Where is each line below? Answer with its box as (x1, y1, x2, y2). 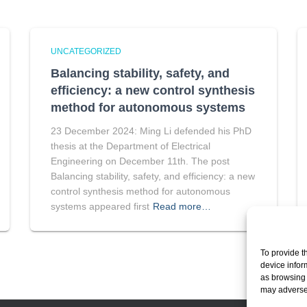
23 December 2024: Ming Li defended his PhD (51, 125, 251, 136)
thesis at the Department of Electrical (51, 140, 210, 151)
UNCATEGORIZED (51, 47, 121, 56)
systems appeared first (51, 201, 149, 212)
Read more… (153, 201, 211, 212)
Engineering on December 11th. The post (51, 156, 230, 167)
